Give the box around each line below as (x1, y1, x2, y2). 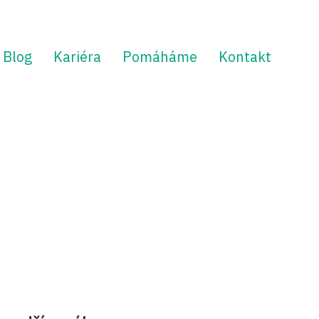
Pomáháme (122, 47, 197, 66)
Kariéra (53, 47, 101, 66)
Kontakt (219, 47, 271, 66)
